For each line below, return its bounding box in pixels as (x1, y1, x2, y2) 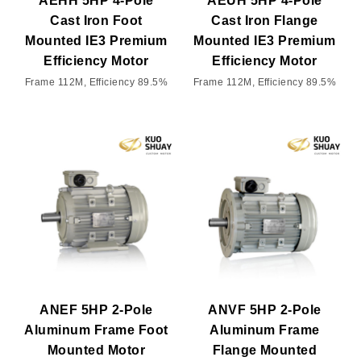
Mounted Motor (47, 342, 146, 357)
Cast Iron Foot (50, 13, 143, 27)
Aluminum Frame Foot (24, 322, 168, 337)
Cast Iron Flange (211, 13, 318, 27)
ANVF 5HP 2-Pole (208, 302, 322, 317)
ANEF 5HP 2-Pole (39, 302, 153, 317)
